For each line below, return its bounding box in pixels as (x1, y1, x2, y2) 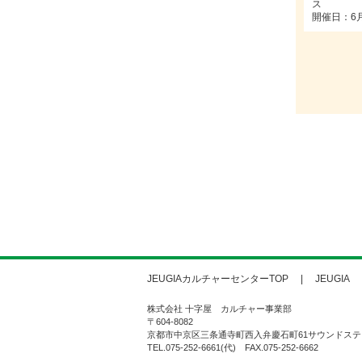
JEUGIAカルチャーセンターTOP (147, 272, 288, 284)
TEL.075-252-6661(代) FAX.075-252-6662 (147, 342, 318, 352)
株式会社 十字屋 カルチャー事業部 (147, 303, 292, 314)
